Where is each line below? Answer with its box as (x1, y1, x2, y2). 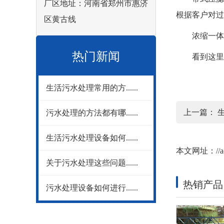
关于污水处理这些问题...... (46, 158, 138, 167)
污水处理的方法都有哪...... (46, 108, 138, 117)
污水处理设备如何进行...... (46, 183, 138, 192)
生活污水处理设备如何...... (46, 133, 138, 142)
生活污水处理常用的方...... (46, 83, 138, 92)
